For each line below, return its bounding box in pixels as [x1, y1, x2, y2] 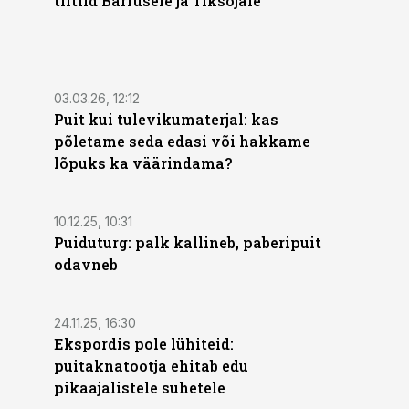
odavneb [54, 255, 118, 274]
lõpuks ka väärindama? [54, 153, 232, 173]
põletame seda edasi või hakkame [54, 131, 310, 151]
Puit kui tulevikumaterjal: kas [54, 110, 278, 129]
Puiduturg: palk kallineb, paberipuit [54, 233, 321, 252]
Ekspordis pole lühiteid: [54, 334, 234, 353]
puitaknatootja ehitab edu [54, 356, 248, 375]
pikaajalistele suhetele [54, 378, 225, 397]
